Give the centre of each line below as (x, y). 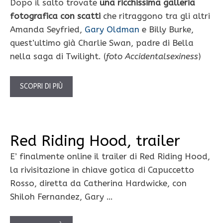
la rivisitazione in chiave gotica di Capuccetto (102, 169)
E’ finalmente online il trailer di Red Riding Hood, (110, 156)
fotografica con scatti (56, 16)
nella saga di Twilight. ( (58, 56)
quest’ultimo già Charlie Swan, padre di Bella (102, 43)
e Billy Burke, (167, 30)
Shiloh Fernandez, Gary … (61, 196)
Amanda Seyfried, (47, 30)
